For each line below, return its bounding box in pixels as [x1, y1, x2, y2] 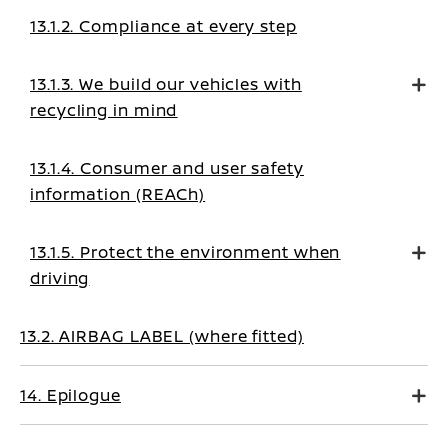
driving [30, 267, 90, 289]
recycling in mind [30, 99, 178, 121]
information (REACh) [30, 183, 206, 205]
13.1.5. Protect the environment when [30, 241, 341, 263]
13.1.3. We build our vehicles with [30, 73, 302, 95]
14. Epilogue [20, 384, 121, 406]
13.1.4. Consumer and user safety [30, 157, 304, 179]
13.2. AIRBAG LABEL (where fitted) [20, 325, 304, 347]
